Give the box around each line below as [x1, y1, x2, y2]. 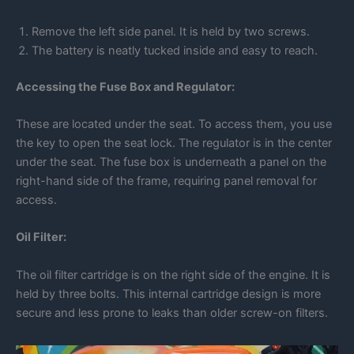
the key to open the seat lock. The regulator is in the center [16, 136, 332, 151]
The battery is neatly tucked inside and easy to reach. [32, 43, 318, 58]
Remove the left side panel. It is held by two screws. [32, 24, 310, 39]
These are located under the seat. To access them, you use [16, 117, 332, 132]
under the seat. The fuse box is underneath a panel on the [16, 155, 326, 170]
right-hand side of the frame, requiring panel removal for [16, 174, 317, 189]
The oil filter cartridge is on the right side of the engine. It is [16, 267, 330, 282]
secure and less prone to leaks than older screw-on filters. [16, 305, 328, 320]
